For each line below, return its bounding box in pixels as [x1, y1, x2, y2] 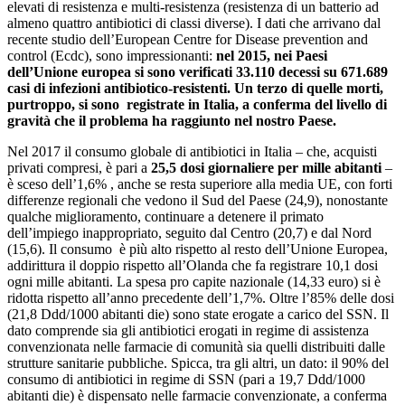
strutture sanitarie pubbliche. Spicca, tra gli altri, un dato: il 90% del [7, 354, 389, 371]
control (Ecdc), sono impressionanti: [7, 47, 216, 63]
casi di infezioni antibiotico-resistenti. [7, 80, 231, 96]
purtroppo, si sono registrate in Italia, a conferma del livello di [7, 96, 387, 112]
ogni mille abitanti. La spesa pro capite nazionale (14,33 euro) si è [7, 273, 381, 289]
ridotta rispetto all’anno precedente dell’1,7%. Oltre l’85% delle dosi [7, 289, 394, 306]
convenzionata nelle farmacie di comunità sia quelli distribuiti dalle [7, 338, 385, 354]
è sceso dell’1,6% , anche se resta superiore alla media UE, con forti [7, 175, 392, 192]
